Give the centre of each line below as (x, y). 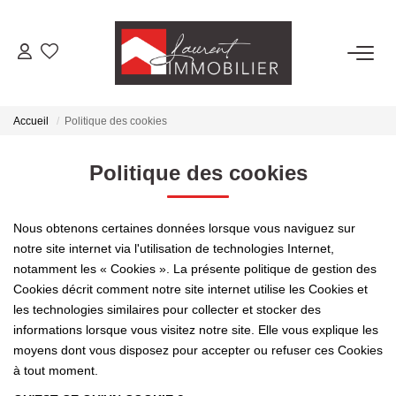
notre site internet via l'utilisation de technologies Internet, (174, 248)
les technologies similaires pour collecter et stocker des (167, 309)
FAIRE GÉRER (198, 247)
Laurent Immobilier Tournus (198, 337)
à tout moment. (56, 370)
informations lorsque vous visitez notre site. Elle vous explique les (196, 329)
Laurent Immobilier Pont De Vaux (198, 366)
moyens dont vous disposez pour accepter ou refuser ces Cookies (198, 350)
